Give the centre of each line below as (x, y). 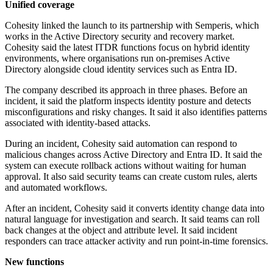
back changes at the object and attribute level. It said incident (121, 230)
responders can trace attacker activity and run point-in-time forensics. (136, 241)
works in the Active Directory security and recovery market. (120, 37)
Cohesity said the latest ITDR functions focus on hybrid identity (127, 48)
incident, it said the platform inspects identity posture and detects (128, 101)
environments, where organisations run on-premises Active (117, 58)
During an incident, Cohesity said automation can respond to (121, 144)
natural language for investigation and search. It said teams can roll (132, 219)
